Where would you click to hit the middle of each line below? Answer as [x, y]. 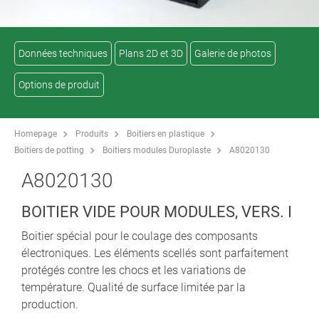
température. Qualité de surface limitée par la [134, 287]
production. [50, 304]
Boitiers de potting [49, 150]
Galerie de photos [233, 53]
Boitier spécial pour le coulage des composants [140, 236]
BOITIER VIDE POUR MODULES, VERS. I [157, 211]
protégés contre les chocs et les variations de [134, 270]
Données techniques [63, 53]
